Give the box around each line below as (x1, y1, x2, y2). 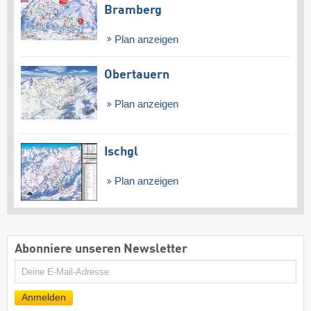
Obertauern (104, 69, 169, 82)
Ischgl (104, 145, 138, 158)
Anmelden (22, 292, 66, 303)
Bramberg (104, 3, 162, 17)
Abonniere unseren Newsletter (15, 242, 187, 255)
